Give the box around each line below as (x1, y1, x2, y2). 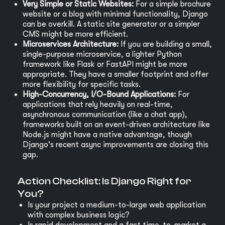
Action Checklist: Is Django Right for (18, 175, 191, 187)
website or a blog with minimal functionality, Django (23, 10, 208, 19)
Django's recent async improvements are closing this (23, 140, 208, 149)
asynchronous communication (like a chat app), (23, 110, 187, 119)
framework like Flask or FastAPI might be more (23, 60, 187, 69)
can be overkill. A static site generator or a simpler (23, 20, 200, 29)
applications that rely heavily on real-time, (23, 100, 173, 109)
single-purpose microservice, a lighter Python (23, 50, 182, 59)
